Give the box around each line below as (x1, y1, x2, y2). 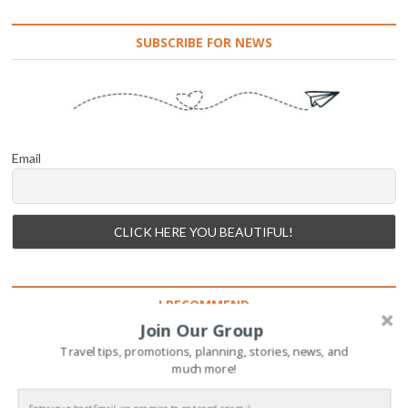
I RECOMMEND (158, 295, 250, 313)
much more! (171, 360, 237, 377)
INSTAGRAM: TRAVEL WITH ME (106, 368, 301, 386)
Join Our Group (139, 318, 265, 342)
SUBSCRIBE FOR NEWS (135, 33, 272, 51)
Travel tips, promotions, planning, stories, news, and (60, 342, 348, 360)
